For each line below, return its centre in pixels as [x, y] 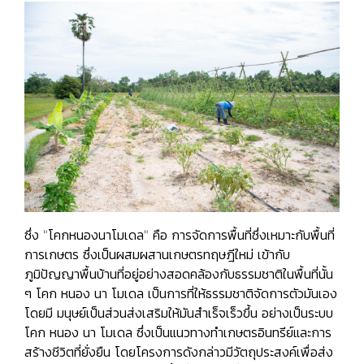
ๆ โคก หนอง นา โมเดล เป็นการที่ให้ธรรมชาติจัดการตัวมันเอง [181, 293]
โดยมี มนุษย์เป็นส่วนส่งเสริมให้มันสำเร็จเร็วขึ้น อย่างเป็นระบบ [179, 312]
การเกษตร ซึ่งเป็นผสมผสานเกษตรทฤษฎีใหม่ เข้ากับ [157, 254]
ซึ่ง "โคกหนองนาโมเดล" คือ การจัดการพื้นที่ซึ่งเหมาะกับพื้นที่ [180, 234]
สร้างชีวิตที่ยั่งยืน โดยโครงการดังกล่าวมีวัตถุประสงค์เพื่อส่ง [179, 351]
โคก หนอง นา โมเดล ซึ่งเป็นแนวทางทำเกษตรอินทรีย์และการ [178, 332]
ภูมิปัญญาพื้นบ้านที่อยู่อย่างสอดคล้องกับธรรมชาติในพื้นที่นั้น [179, 273]
